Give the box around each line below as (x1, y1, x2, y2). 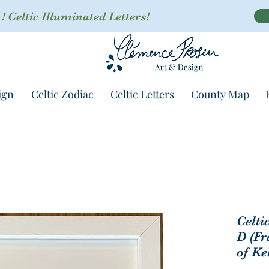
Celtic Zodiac (31, 87, 94, 102)
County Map (191, 87, 249, 102)
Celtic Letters (110, 87, 174, 102)
